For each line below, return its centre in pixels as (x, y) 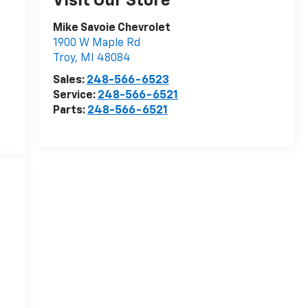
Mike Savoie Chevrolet (111, 29)
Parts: (70, 111)
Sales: (69, 81)
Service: (75, 96)
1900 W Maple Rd (96, 44)
